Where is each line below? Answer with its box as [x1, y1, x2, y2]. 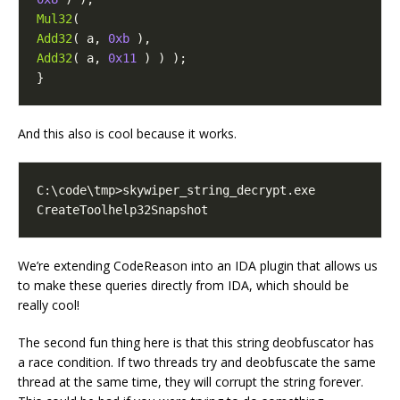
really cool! [18, 296, 79, 313]
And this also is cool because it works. [18, 124, 237, 142]
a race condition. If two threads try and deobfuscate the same [18, 353, 376, 371]
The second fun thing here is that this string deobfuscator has [18, 333, 374, 351]
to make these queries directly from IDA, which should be [18, 276, 349, 294]
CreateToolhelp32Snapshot [37, 202, 208, 217]
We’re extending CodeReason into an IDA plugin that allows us [18, 256, 378, 274]
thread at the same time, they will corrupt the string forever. [18, 372, 363, 390]
